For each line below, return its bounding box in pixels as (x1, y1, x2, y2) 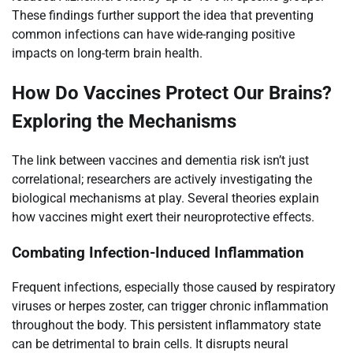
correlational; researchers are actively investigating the (12, 171, 312, 187)
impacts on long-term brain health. (12, 46, 203, 61)
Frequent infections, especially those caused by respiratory (12, 280, 336, 295)
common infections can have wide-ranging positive (12, 27, 295, 43)
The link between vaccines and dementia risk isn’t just (12, 152, 309, 168)
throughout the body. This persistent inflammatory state (12, 318, 321, 333)
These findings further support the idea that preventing (12, 8, 314, 24)
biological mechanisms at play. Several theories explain (12, 190, 319, 206)
